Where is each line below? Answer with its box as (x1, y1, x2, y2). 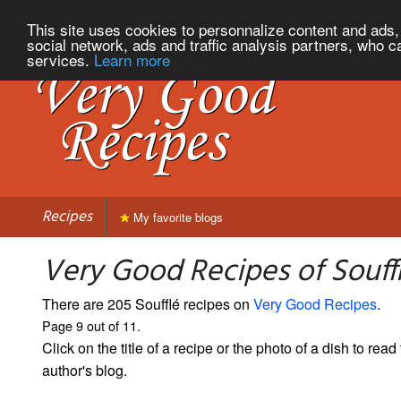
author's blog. (42, 359, 127, 380)
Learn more (94, 47, 170, 71)
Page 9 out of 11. (42, 315, 141, 335)
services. (27, 47, 94, 71)
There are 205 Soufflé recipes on (42, 293, 253, 314)
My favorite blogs (130, 208, 223, 226)
